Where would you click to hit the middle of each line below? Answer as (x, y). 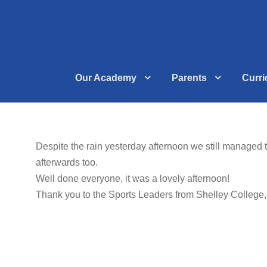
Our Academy (106, 78)
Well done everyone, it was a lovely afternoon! (133, 179)
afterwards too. (67, 163)
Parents (189, 78)
